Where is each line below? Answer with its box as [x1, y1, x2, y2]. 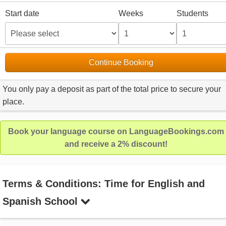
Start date [5, 9, 39, 18]
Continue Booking [89, 58, 153, 67]
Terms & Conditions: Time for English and [3, 178, 205, 190]
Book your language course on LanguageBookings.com [8, 127, 224, 136]
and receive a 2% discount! [64, 140, 167, 149]
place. [3, 97, 24, 106]
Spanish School [3, 196, 81, 207]
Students [177, 9, 209, 18]
